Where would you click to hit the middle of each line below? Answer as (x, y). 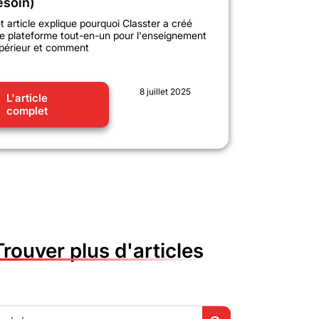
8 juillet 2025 (166, 91)
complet (27, 110)
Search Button (238, 305)
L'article (27, 98)
